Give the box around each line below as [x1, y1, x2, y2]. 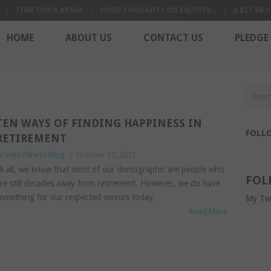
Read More [189, 207, 228, 216]
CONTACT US [143, 32, 203, 44]
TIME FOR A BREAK [15, 6, 83, 15]
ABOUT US [65, 32, 112, 44]
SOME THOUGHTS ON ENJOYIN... [100, 6, 217, 15]
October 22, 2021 [76, 150, 136, 159]
